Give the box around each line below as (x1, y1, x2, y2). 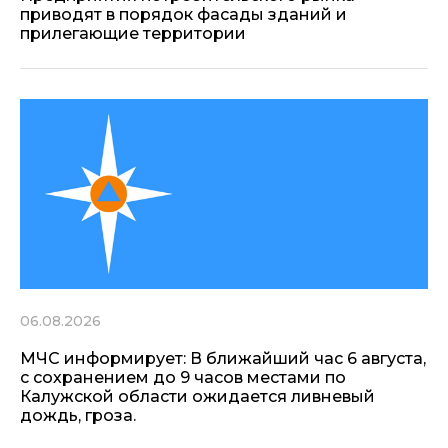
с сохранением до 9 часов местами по (20, 367, 346, 387)
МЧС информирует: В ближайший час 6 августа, (20, 348, 426, 368)
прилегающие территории (20, 23, 246, 43)
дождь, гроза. (20, 405, 136, 425)
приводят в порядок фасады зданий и (20, 4, 347, 24)
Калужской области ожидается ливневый (20, 386, 375, 406)
